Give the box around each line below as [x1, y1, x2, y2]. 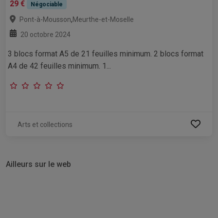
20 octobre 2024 [20, 30, 71, 38]
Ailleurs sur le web [6, 159, 71, 169]
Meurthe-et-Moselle [73, 15, 134, 23]
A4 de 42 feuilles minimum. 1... [8, 61, 111, 71]
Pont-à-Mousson [19, 15, 71, 23]
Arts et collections [18, 120, 73, 128]
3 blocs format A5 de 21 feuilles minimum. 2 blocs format [8, 49, 203, 58]
